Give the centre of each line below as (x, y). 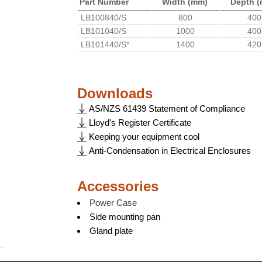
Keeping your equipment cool (144, 137)
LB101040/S (104, 31)
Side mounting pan (125, 217)
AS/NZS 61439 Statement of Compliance (167, 108)
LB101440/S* (105, 44)
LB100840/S (104, 18)
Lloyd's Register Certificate (140, 123)
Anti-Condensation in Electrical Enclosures (170, 151)
